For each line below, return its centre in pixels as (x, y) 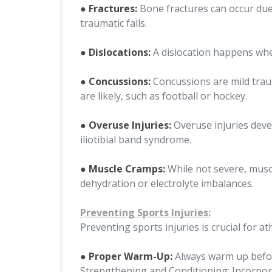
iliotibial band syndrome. (136, 140)
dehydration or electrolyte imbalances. (167, 183)
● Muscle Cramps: (123, 169)
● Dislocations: (115, 52)
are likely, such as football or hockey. (164, 96)
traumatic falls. (114, 23)
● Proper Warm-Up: (127, 256)
